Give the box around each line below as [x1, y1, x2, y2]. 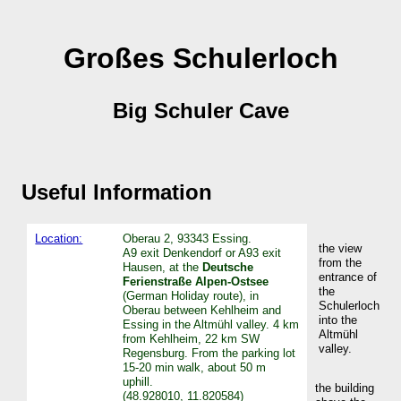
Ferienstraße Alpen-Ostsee [123, 274, 269, 288]
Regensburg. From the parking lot [123, 346, 296, 360]
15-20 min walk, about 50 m [123, 360, 267, 374]
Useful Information [21, 179, 212, 204]
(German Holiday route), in [123, 288, 260, 303]
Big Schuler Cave [112, 98, 289, 123]
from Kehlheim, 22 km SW [123, 331, 260, 346]
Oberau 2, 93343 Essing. [123, 231, 252, 245]
